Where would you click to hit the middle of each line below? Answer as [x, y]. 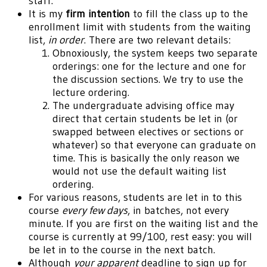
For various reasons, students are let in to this [135, 198]
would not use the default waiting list [139, 171]
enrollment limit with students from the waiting [140, 27]
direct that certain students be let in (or [145, 119]
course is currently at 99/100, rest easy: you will [140, 237]
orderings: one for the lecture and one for [149, 66]
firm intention [98, 14]
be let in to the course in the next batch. [122, 250]
